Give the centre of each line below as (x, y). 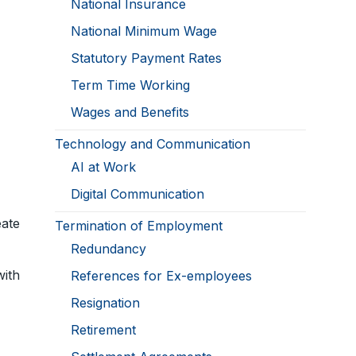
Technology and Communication (153, 144)
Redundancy (109, 249)
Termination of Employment (139, 226)
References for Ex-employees (162, 276)
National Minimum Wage (144, 31)
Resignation (106, 303)
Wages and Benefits (130, 112)
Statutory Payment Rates (147, 58)
